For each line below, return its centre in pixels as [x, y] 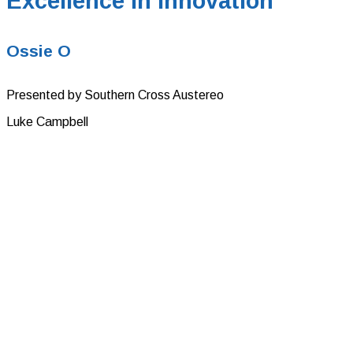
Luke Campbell [47, 121]
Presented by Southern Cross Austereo [115, 95]
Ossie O [39, 50]
